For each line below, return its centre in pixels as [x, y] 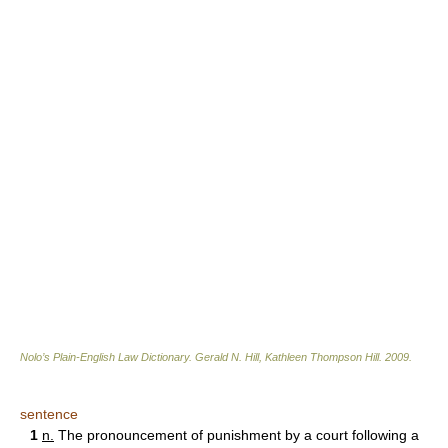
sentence [49, 414]
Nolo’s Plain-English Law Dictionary [104, 357]
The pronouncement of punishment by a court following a [236, 435]
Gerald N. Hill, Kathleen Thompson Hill [287, 357]
